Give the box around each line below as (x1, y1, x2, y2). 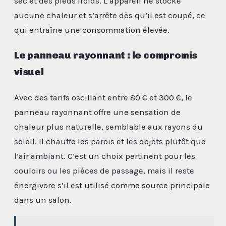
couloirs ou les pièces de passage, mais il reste (14, 166, 194, 176)
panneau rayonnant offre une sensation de (14, 107, 181, 118)
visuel (14, 66, 44, 78)
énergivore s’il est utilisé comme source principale (14, 181, 210, 191)
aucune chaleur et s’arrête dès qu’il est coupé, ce (14, 11, 205, 21)
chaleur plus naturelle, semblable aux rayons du (14, 122, 203, 132)
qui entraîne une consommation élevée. (14, 25, 169, 35)
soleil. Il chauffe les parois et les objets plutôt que (14, 137, 206, 147)
